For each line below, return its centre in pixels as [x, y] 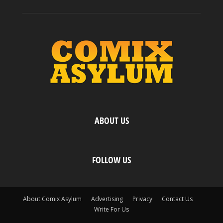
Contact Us [177, 199]
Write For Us [111, 210]
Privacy [142, 199]
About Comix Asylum [52, 199]
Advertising [107, 199]
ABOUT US [111, 121]
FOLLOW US [111, 160]
